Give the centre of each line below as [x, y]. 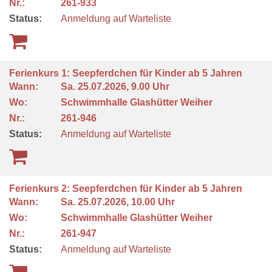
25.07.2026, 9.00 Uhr [125, 87]
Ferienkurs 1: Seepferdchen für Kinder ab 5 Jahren [127, 73]
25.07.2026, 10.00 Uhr [127, 202]
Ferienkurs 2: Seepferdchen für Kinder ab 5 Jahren [127, 189]
